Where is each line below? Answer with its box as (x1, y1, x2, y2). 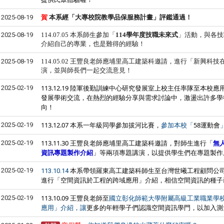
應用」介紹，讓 (41, 204, 86, 211)
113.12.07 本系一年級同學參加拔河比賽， (41, 120, 161, 129)
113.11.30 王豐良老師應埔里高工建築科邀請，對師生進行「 (41, 138, 213, 147)
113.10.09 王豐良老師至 (41, 193, 109, 202)
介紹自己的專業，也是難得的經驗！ (41, 40, 145, 47)
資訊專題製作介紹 (41, 148, 93, 157)
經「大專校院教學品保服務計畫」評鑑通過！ (62, 13, 192, 21)
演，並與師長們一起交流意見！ (41, 66, 132, 74)
